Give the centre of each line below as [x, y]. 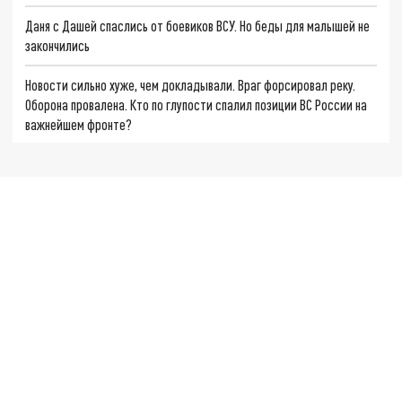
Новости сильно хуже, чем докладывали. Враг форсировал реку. [191, 84]
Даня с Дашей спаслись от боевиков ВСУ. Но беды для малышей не [198, 25]
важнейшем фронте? [79, 124]
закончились [58, 45]
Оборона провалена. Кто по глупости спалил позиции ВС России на [197, 104]
